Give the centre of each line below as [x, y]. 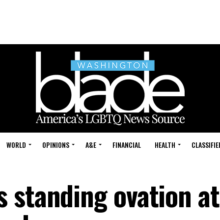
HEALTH [165, 145]
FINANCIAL [127, 145]
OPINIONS [56, 145]
